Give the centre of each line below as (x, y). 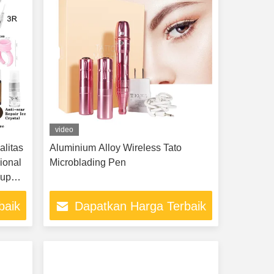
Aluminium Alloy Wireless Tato (115, 148)
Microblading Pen (87, 162)
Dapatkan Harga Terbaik (141, 206)
